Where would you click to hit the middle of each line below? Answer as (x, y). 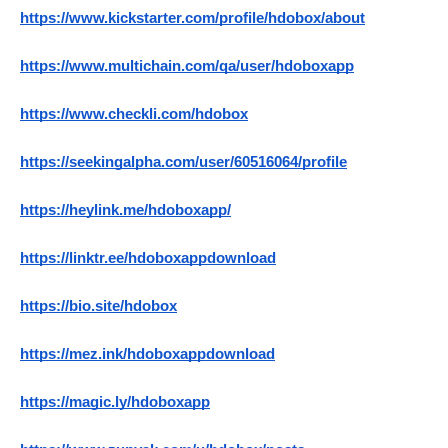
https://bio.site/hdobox (98, 306)
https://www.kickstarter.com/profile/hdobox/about (192, 18)
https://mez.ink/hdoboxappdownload (147, 354)
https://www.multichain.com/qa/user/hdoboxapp (187, 66)
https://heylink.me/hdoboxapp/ (125, 210)
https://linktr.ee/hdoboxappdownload (148, 258)
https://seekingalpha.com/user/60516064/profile (183, 162)
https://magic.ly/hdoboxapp (115, 402)
